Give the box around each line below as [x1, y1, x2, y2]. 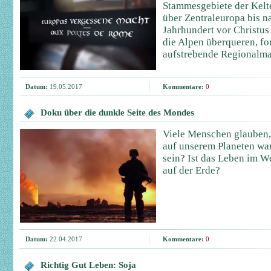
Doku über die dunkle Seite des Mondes [41, 108, 194, 117]
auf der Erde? [163, 165, 220, 176]
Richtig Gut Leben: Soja [41, 260, 136, 270]
